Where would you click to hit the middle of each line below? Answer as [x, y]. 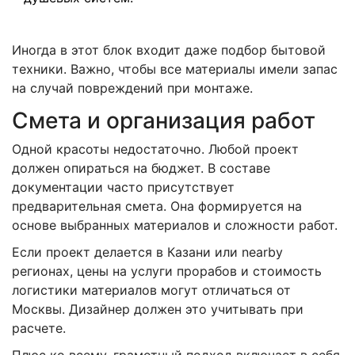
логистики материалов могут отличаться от [151, 290]
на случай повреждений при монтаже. [132, 88]
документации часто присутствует [123, 187]
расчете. [39, 328]
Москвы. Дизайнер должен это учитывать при [158, 309]
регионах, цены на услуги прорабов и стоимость [167, 271]
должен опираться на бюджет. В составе [141, 168]
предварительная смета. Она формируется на [157, 206]
